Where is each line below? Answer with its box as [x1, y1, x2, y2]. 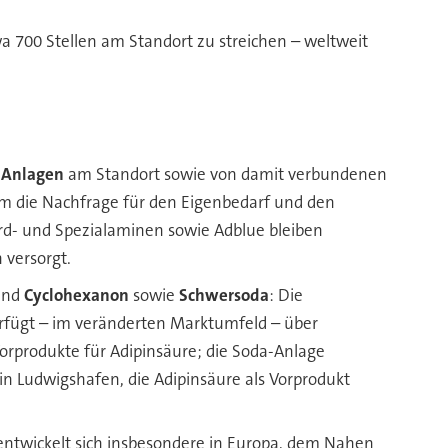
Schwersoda [179, 283, 270, 306]
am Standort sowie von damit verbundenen [64, 163, 388, 186]
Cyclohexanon [24, 283, 130, 306]
